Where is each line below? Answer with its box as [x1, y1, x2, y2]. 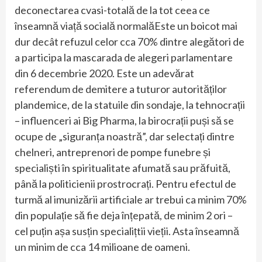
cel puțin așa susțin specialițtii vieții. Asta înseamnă [15, 225, 239, 238]
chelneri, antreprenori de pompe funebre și [15, 146, 211, 159]
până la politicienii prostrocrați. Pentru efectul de [15, 177, 236, 191]
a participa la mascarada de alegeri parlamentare [15, 51, 233, 64]
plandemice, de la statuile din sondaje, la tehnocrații [15, 98, 245, 112]
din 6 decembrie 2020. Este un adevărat [15, 67, 194, 80]
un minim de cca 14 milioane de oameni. [15, 240, 190, 254]
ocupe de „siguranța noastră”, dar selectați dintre [15, 130, 235, 143]
